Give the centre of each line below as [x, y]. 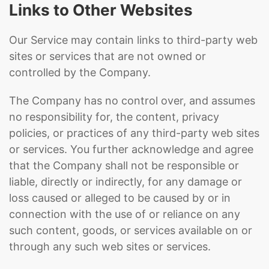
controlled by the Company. [80, 72]
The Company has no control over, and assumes [132, 101]
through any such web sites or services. [110, 246]
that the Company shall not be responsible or [124, 165]
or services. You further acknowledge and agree [131, 149]
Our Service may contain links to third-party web [133, 40]
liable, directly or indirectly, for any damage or [125, 182]
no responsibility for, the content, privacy [114, 117]
